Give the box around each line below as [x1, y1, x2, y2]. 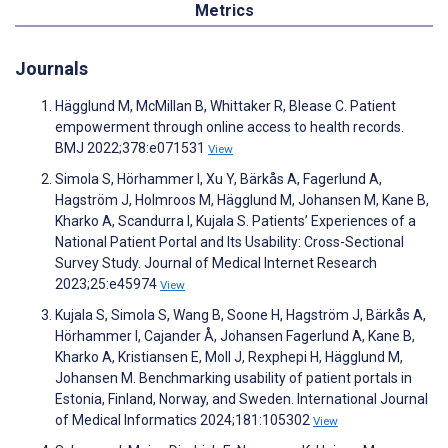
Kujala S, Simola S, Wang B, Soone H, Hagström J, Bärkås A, [55, 307, 426, 324]
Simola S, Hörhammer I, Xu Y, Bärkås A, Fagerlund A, [55, 171, 382, 188]
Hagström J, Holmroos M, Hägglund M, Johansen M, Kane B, [55, 192, 429, 209]
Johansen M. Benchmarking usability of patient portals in [55, 370, 412, 387]
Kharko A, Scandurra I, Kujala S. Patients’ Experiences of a [55, 213, 416, 230]
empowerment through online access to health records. [55, 119, 404, 136]
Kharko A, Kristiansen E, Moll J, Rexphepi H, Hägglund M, [55, 349, 403, 366]
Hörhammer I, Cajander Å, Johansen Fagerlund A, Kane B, [55, 328, 415, 345]
